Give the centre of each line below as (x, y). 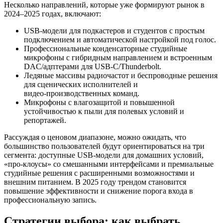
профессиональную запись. (50, 200)
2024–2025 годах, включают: (53, 14)
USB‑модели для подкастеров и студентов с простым (114, 31)
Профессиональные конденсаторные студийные (106, 49)
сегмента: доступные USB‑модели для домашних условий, (104, 155)
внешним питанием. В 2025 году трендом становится (95, 182)
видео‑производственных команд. (82, 94)
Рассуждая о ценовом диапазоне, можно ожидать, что (95, 137)
